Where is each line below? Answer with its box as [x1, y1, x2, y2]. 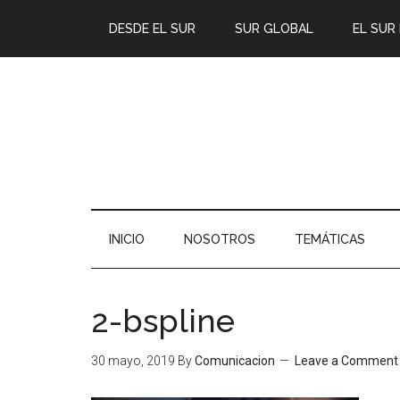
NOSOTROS [184, 232, 255, 246]
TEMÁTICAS [295, 232, 365, 246]
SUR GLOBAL [235, 21, 313, 36]
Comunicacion [195, 354, 275, 368]
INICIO [109, 232, 145, 246]
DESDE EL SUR [109, 21, 196, 36]
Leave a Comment [295, 354, 398, 368]
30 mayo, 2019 [91, 354, 175, 368]
